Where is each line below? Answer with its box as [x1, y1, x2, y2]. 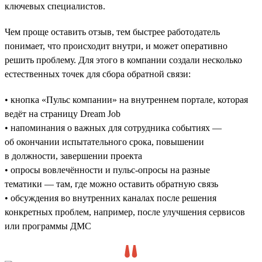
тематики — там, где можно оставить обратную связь [5, 178, 218, 189]
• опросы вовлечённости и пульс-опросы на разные [5, 164, 210, 175]
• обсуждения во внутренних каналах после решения [5, 192, 216, 203]
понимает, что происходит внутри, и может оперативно [5, 40, 227, 51]
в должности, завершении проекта [5, 150, 142, 161]
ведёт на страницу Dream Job [5, 108, 120, 119]
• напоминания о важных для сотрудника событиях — [5, 122, 222, 133]
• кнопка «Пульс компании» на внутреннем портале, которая [5, 94, 248, 105]
